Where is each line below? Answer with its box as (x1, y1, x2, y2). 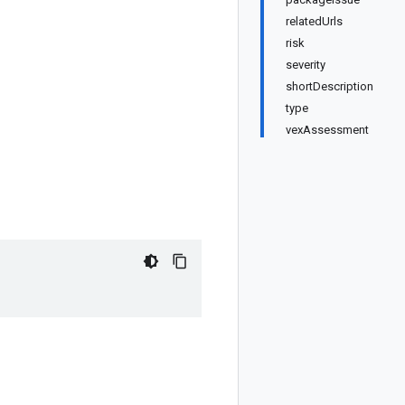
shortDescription (286, 80, 373, 93)
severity (286, 58, 325, 71)
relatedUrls (286, 14, 343, 28)
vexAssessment (286, 123, 369, 137)
